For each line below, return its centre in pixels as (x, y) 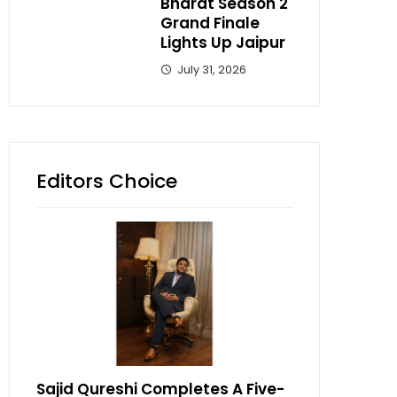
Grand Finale (210, 23)
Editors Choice (107, 181)
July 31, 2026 (212, 70)
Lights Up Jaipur (223, 43)
